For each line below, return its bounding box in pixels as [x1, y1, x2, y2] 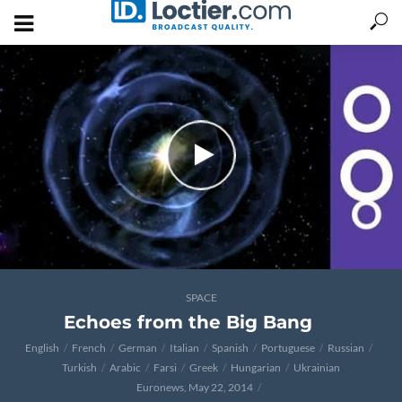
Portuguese [261, 341, 315, 354]
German [118, 341, 157, 354]
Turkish [62, 361, 97, 374]
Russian [328, 341, 364, 354]
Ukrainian [293, 361, 340, 374]
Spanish [212, 341, 249, 354]
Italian [170, 341, 199, 354]
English [25, 341, 59, 354]
